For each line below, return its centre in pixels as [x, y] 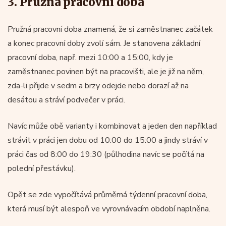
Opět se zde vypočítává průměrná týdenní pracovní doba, [107, 194]
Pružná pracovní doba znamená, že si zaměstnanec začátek [110, 29]
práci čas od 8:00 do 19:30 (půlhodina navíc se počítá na [106, 154]
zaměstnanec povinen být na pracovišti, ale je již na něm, [106, 71]
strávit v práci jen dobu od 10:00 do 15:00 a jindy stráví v [108, 140]
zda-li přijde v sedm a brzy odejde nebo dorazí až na [98, 86]
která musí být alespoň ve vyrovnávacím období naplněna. [109, 209]
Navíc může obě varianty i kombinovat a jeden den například [112, 126]
